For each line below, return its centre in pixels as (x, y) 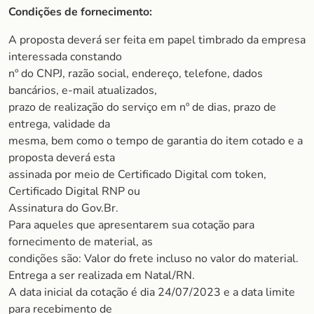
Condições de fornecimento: (80, 12)
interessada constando (65, 57)
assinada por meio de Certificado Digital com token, (137, 175)
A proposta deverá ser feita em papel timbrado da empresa (157, 40)
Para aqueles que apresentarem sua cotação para (131, 225)
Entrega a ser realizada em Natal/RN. (102, 275)
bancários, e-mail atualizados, (83, 90)
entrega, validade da (59, 124)
